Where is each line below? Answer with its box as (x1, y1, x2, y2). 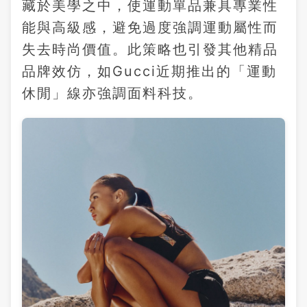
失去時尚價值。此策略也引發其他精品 (22, 40, 278, 58)
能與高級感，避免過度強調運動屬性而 (22, 19, 278, 36)
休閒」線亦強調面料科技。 (22, 84, 203, 101)
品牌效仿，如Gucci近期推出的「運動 (22, 62, 277, 79)
